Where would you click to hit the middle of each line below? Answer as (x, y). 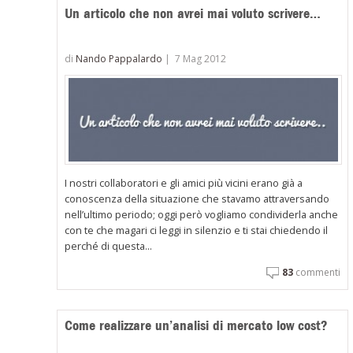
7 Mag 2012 (201, 58)
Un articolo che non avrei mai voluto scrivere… (193, 14)
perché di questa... (109, 245)
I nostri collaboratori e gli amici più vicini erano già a (184, 182)
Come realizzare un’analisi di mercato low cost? (197, 325)
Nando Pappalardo (119, 58)
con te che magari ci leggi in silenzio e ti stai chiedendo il (197, 230)
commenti (316, 272)
